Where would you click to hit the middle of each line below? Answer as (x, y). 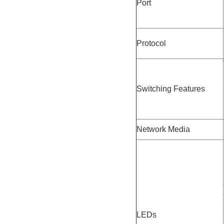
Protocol (151, 43)
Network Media (163, 129)
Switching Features (171, 88)
